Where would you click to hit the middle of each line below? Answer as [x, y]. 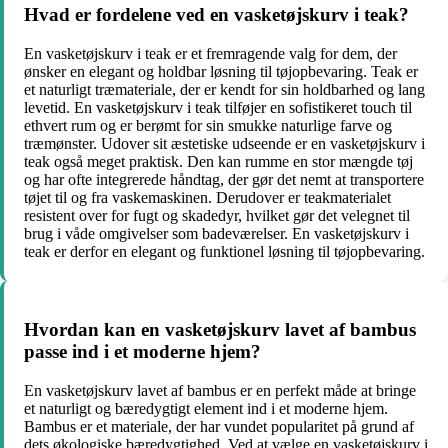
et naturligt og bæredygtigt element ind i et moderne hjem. [206, 408]
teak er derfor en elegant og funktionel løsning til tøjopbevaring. [224, 251]
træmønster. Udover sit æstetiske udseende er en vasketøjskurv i [224, 143]
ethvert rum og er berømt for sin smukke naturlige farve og [208, 125]
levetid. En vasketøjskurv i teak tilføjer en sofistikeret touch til [218, 107]
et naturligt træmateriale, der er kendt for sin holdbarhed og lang [224, 89]
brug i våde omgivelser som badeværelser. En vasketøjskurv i [216, 233]
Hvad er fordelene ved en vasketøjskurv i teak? [216, 14]
